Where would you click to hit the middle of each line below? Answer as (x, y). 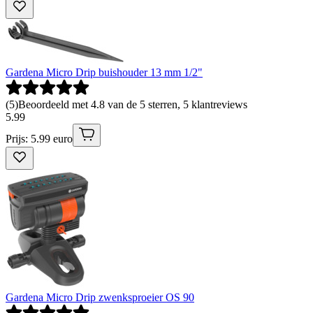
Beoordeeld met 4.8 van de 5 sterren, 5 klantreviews (133, 105)
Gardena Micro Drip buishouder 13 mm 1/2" (104, 73)
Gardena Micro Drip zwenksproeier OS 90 (100, 298)
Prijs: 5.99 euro (39, 139)
